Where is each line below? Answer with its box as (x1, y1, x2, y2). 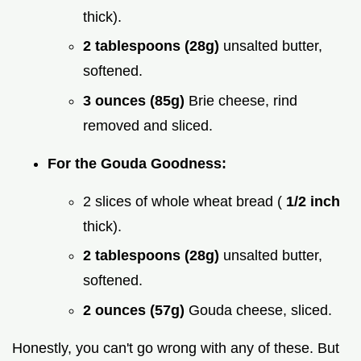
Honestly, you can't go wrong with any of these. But (12, 339, 339, 356)
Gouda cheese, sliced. (189, 301, 332, 318)
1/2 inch (286, 193, 340, 210)
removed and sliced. (83, 117, 213, 134)
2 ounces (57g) (83, 301, 189, 318)
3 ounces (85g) (83, 92, 189, 109)
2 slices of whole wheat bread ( (83, 193, 286, 210)
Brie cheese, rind (189, 92, 297, 109)
